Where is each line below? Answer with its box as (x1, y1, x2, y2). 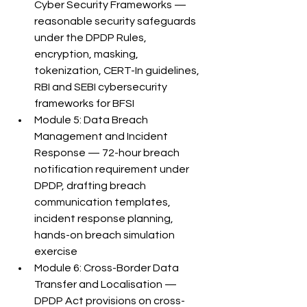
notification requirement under (34, 163, 191, 175)
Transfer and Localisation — (34, 278, 179, 290)
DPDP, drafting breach (34, 180, 148, 191)
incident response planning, (34, 212, 175, 224)
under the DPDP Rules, (34, 32, 149, 43)
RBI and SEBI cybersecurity (34, 81, 169, 93)
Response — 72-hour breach (34, 147, 182, 158)
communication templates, (34, 196, 173, 208)
